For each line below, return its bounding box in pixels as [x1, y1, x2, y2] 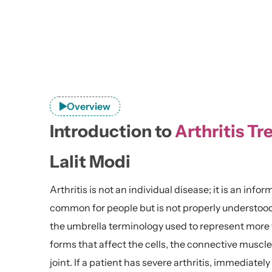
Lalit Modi [50, 151, 131, 172]
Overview [67, 100, 110, 112]
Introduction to [50, 121, 175, 141]
